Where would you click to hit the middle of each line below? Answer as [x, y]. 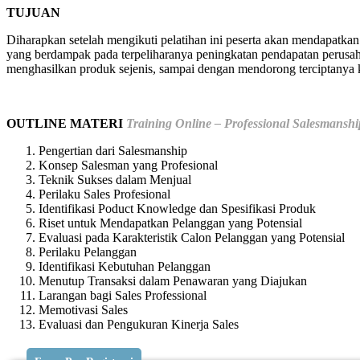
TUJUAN [33, 12]
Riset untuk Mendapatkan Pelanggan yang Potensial [170, 223]
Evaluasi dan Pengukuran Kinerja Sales [139, 324]
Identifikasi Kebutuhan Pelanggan [125, 266]
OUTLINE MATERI [66, 123]
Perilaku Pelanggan [88, 252]
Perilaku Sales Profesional [104, 194]
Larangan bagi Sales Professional [123, 295]
